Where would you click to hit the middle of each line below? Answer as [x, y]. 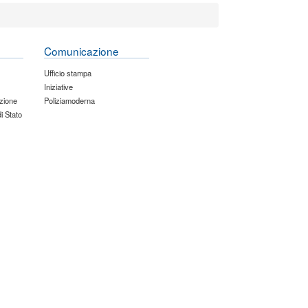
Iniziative [59, 86]
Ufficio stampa [68, 73]
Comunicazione [82, 51]
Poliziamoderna [70, 100]
